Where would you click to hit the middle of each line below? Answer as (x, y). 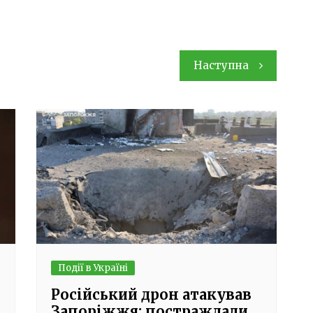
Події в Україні (93, 268)
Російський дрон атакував (152, 295)
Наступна (221, 65)
